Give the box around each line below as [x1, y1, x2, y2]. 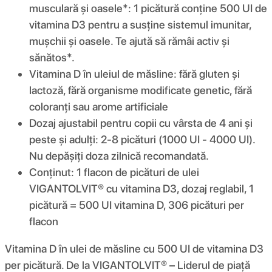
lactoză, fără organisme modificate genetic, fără [29, 83, 252, 97]
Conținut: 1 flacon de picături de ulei [29, 165, 199, 178]
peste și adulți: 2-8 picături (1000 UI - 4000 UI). [29, 132, 255, 146]
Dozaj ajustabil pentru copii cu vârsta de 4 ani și [29, 116, 253, 129]
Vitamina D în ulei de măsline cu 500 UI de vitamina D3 [5, 242, 263, 255]
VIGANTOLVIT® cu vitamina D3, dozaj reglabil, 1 [29, 182, 254, 195]
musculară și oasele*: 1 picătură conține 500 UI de [29, 1, 267, 15]
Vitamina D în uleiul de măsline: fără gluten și [29, 67, 240, 80]
